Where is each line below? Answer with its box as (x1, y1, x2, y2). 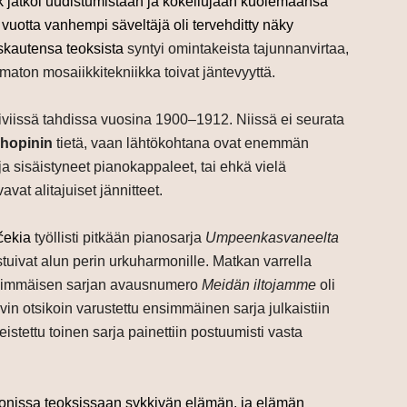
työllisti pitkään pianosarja (35, 230, 205, 246)
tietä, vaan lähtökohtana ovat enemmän (53, 135, 309, 152)
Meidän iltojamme (202, 277, 316, 293)
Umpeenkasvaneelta (205, 230, 339, 246)
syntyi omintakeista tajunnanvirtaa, (127, 41, 349, 57)
